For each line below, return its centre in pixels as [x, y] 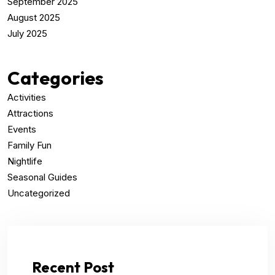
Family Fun [29, 145]
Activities [27, 98]
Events [22, 130]
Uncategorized [39, 193]
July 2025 [27, 34]
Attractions [30, 114]
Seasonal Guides [42, 177]
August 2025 [34, 18]
